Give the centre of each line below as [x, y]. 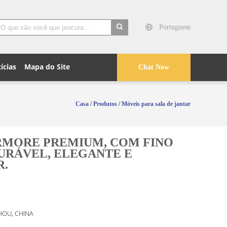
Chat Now [154, 67]
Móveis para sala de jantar [156, 104]
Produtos [105, 104]
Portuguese [175, 27]
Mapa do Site [47, 67]
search [121, 42]
